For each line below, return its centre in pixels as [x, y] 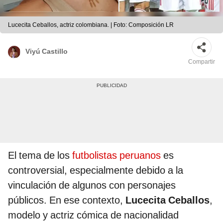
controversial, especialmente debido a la [96, 170]
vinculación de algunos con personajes [92, 185]
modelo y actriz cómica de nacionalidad [93, 215]
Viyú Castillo [47, 51]
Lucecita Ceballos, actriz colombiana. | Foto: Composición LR [91, 25]
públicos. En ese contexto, [67, 200]
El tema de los [40, 156]
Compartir [202, 62]
